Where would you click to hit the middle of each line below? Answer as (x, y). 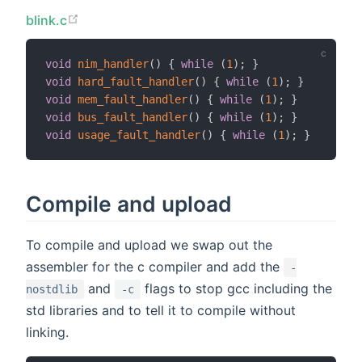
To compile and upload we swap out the (149, 245)
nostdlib (52, 290)
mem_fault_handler (133, 100)
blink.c (47, 20)
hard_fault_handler (136, 82)
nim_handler (113, 64)
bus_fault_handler (133, 118)
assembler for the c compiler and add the (155, 267)
